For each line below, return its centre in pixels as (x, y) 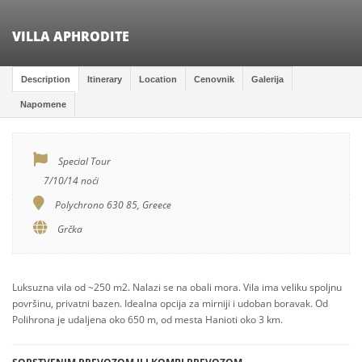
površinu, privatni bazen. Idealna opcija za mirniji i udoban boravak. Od (170, 303)
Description (46, 79)
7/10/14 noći (70, 181)
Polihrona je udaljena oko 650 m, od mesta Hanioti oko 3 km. (147, 320)
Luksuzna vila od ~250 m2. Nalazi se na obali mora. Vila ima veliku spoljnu (177, 287)
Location (158, 79)
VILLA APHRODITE (71, 36)
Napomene (43, 104)
